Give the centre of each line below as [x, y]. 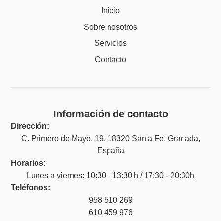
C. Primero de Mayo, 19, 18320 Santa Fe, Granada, [110, 138]
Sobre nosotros [110, 27]
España [110, 150]
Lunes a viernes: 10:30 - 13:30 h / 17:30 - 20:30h [110, 175]
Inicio [110, 10]
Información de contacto [110, 114]
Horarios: [29, 163]
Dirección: [30, 126]
